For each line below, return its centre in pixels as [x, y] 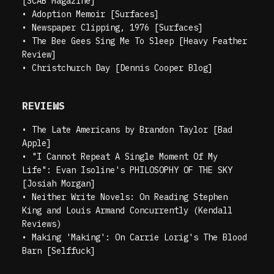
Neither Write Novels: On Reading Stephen [130, 197]
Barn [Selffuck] [59, 250]
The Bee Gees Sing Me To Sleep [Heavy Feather [140, 41]
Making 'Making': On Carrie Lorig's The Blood [140, 237]
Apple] [37, 143]
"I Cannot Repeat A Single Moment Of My [125, 156]
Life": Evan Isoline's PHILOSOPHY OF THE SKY [128, 170]
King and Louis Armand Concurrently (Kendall [128, 210]
